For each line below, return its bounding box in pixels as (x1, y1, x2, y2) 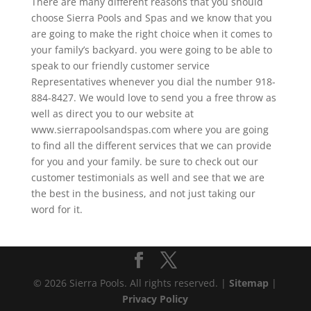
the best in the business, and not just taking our (31, 186, 255, 200)
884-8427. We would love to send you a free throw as (31, 90, 276, 104)
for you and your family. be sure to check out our (31, 154, 258, 168)
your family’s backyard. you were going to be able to (31, 42, 272, 56)
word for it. (31, 202, 83, 216)
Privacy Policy (122, 292, 189, 305)
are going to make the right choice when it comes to (31, 26, 272, 40)
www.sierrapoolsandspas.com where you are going (31, 122, 269, 136)
